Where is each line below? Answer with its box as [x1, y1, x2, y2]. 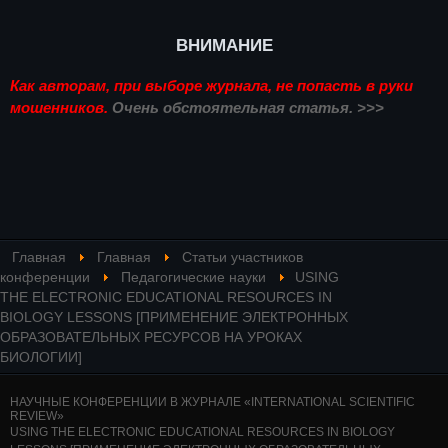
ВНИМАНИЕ [175, 35, 273, 54]
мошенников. [10, 98, 112, 116]
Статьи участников [182, 249, 303, 265]
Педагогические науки [121, 269, 266, 285]
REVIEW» [10, 408, 64, 423]
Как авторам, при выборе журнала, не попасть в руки [10, 76, 413, 94]
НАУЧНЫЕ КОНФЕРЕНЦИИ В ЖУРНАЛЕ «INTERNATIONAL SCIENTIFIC [10, 394, 415, 409]
